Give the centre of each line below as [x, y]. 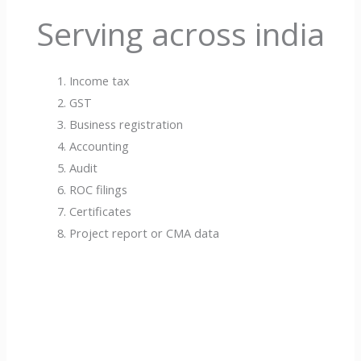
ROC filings [99, 189]
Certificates [101, 211]
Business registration [127, 124]
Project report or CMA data [145, 232]
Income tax [100, 80]
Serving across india [180, 33]
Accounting [100, 145]
